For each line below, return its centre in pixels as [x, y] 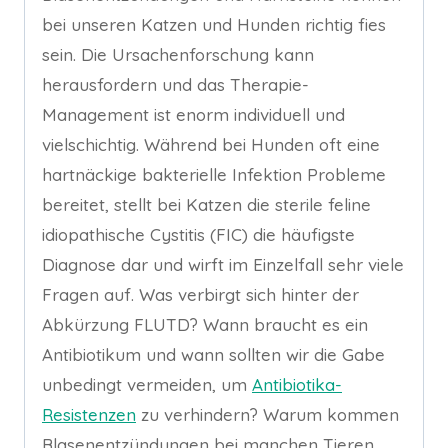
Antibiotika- [297, 385]
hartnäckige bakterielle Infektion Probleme [214, 175]
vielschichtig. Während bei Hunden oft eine [211, 145]
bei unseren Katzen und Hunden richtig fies [214, 25]
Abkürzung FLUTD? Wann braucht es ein [205, 325]
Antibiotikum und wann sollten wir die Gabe [213, 355]
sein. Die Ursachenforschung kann [178, 55]
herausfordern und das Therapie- [175, 85]
